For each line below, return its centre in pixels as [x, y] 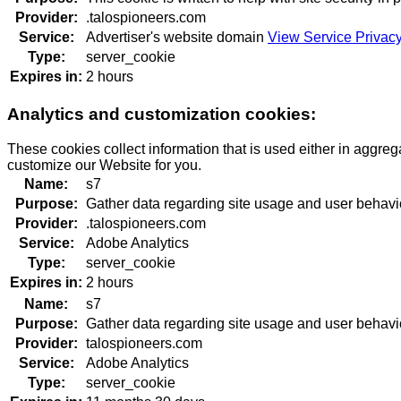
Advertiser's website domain [177, 38]
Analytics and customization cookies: [162, 114]
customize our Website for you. [104, 165]
